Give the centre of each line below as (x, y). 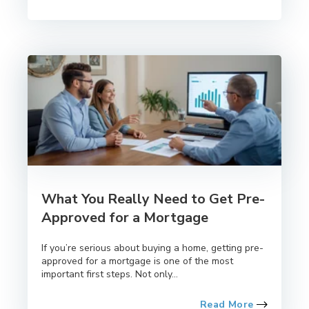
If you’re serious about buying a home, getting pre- (152, 248)
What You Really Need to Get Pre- (153, 199)
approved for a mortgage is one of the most (137, 261)
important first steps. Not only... (110, 274)
